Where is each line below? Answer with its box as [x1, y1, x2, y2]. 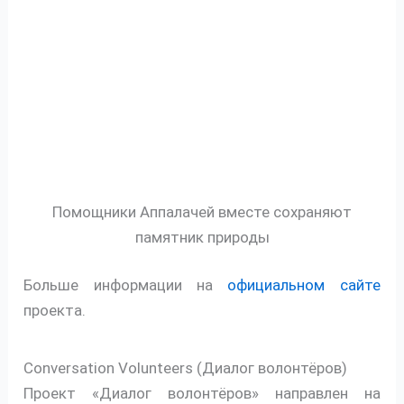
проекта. [23, 301, 87, 320]
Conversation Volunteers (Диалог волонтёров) [23, 359, 348, 378]
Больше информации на [23, 276, 228, 295]
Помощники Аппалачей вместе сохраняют [52, 202, 352, 221]
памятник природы [134, 227, 270, 246]
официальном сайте [227, 276, 381, 295]
